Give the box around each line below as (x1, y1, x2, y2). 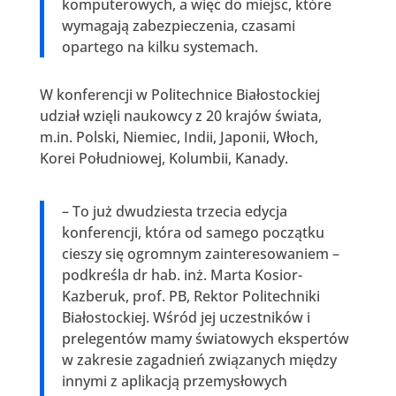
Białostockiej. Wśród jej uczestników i (61, 307, 310, 327)
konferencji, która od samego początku (61, 222, 324, 242)
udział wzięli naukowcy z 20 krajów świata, (39, 105, 322, 126)
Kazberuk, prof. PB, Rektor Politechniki (61, 286, 320, 306)
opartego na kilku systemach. (61, 36, 258, 57)
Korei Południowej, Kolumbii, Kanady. (39, 148, 288, 168)
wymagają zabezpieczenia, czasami (61, 15, 295, 35)
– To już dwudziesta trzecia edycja (61, 201, 287, 221)
